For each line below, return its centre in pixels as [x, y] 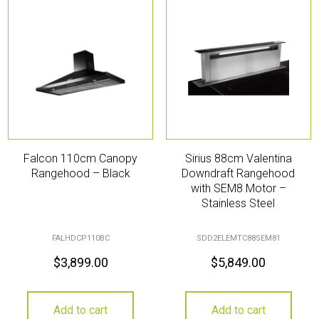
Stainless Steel [239, 204]
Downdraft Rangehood [239, 174]
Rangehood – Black [80, 174]
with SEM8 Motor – [238, 189]
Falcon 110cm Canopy [81, 159]
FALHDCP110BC [80, 238]
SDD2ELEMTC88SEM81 [238, 238]
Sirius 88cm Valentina [238, 159]
